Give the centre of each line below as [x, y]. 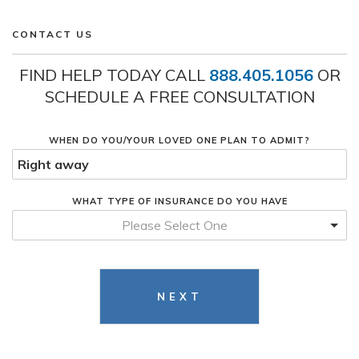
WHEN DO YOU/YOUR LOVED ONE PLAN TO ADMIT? [179, 140]
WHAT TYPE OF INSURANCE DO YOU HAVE [179, 201]
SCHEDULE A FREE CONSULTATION [179, 97]
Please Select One [175, 225]
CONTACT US [52, 34]
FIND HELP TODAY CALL [114, 75]
